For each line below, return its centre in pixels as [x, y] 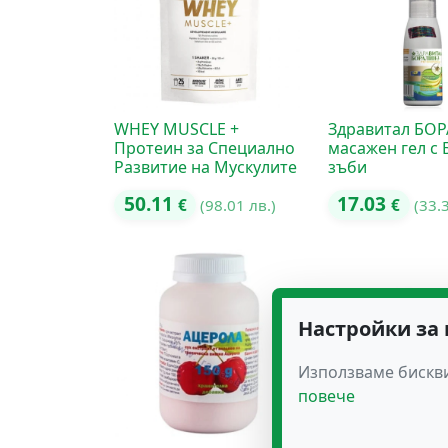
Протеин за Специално [204, 147]
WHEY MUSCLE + [176, 128]
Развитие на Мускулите [205, 166]
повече [326, 395]
